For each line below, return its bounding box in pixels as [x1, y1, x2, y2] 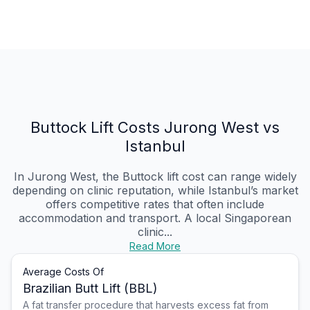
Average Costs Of [23, 266, 104, 278]
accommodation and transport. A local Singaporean [19, 211, 291, 226]
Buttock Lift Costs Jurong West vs [30, 118, 280, 137]
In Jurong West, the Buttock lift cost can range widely [13, 170, 297, 184]
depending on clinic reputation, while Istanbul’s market [12, 183, 298, 198]
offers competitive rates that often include [46, 197, 264, 212]
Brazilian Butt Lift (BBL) [23, 281, 158, 296]
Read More [129, 240, 181, 253]
